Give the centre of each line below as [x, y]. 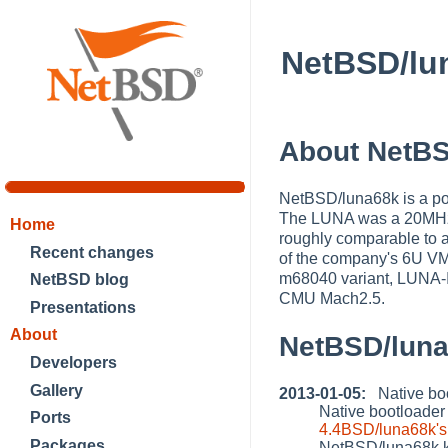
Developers [73, 362]
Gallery [56, 390]
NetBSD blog [79, 280]
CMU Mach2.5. [332, 299]
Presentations [83, 307]
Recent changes [92, 252]
